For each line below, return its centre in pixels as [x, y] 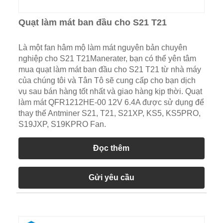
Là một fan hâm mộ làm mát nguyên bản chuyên [103, 47]
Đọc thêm [111, 148]
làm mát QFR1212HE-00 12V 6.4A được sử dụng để [111, 102]
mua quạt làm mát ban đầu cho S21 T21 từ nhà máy [110, 69]
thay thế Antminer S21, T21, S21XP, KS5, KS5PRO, [109, 113]
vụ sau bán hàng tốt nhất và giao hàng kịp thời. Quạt [110, 91]
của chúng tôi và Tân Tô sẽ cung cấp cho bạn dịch [107, 80]
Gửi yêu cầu [111, 177]
